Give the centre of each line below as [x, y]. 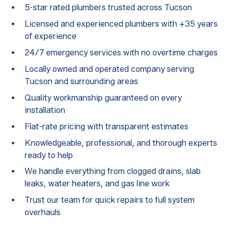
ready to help [49, 155]
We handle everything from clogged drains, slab [112, 171]
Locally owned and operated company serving [109, 69]
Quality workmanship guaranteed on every [103, 98]
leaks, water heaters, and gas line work [97, 184]
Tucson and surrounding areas [81, 81]
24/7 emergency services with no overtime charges [121, 53]
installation [45, 110]
